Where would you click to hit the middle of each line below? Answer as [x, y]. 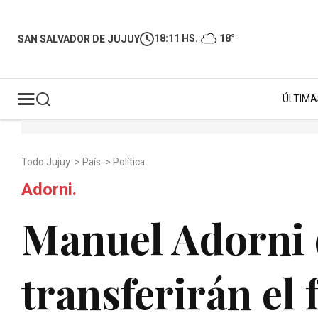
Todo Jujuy [47, 162]
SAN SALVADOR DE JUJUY [79, 39]
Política [130, 162]
